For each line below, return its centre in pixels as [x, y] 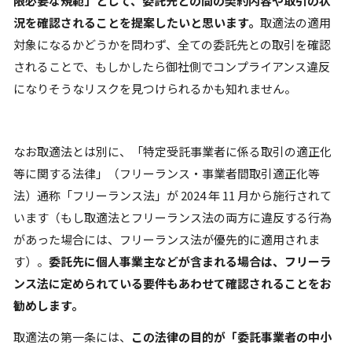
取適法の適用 [295, 22]
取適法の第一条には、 [72, 337]
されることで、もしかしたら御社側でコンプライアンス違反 [172, 66]
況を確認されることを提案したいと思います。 [137, 22]
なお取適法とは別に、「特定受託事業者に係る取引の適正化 [172, 151]
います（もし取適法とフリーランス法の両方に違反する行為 [172, 217]
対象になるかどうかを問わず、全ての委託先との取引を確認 [172, 44]
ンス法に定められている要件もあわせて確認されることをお [172, 283]
